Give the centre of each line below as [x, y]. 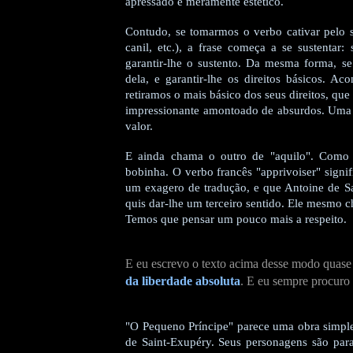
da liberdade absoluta [183, 281]
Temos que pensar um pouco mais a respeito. [236, 219]
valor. [139, 126]
